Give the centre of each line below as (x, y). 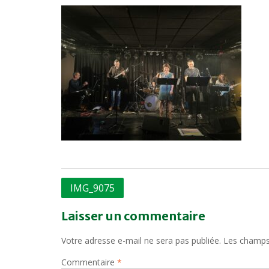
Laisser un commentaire (133, 216)
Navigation (93, 186)
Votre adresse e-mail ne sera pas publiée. (141, 240)
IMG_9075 (92, 188)
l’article (83, 222)
